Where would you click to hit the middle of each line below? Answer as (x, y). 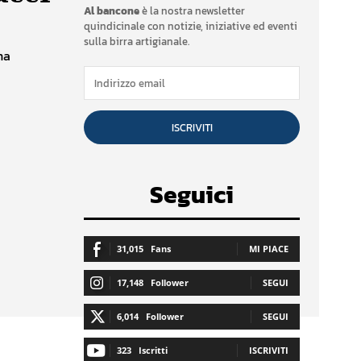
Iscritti (153, 351)
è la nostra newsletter (192, 11)
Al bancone (112, 11)
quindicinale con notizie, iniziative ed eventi (191, 27)
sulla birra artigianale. (137, 42)
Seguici (192, 195)
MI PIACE (269, 249)
